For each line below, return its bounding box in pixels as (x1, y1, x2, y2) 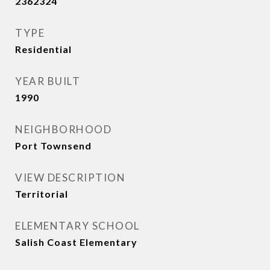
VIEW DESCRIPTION (15, 171, 125, 184)
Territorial (15, 188, 68, 199)
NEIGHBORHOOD (15, 123, 111, 136)
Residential (15, 43, 72, 55)
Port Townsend (15, 140, 92, 151)
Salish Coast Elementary (15, 236, 137, 248)
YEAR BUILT (15, 75, 80, 87)
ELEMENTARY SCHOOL (15, 219, 140, 232)
